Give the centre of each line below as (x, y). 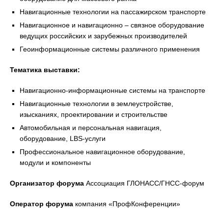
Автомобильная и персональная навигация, (91, 128)
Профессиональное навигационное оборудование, (102, 152)
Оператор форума (41, 204)
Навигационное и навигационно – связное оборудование (112, 25)
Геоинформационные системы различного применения (110, 49)
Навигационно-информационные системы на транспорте (112, 90)
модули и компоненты (55, 163)
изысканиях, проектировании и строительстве (94, 114)
